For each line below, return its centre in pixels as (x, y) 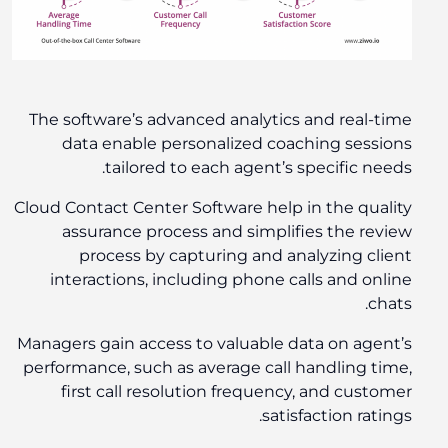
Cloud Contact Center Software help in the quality (217, 208)
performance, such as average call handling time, (221, 368)
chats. (394, 304)
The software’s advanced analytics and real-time (224, 120)
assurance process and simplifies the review (241, 232)
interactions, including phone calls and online (235, 280)
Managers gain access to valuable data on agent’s (218, 344)
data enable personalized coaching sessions (241, 144)
